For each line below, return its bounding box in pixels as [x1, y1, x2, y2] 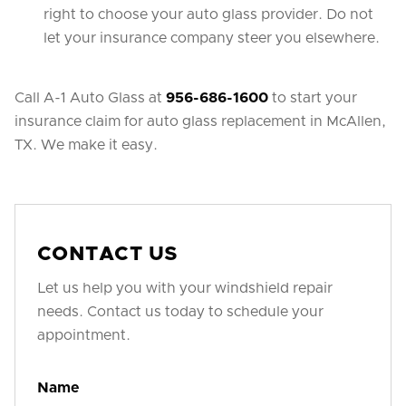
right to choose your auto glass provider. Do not [43, 7, 373, 22]
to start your [268, 91, 357, 105]
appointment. [37, 328, 130, 343]
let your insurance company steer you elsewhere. [43, 31, 380, 45]
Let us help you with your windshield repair [37, 281, 333, 295]
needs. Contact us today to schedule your [37, 304, 324, 319]
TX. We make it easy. [14, 138, 158, 152]
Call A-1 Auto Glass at [14, 91, 166, 105]
